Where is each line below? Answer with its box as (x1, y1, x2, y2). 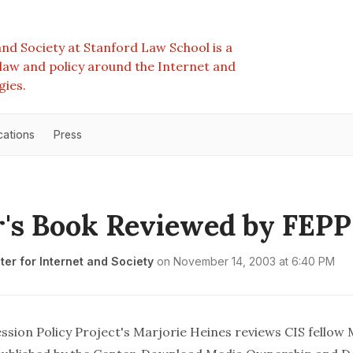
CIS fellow (281, 324, 347, 340)
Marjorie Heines (130, 324, 235, 340)
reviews (235, 324, 281, 340)
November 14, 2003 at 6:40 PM (173, 255, 335, 268)
